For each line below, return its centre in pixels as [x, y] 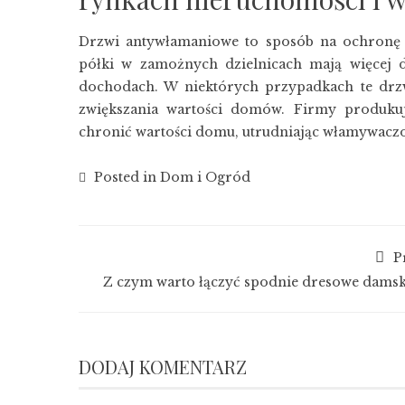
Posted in [125, 177]
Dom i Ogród [205, 177]
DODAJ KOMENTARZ [163, 367]
